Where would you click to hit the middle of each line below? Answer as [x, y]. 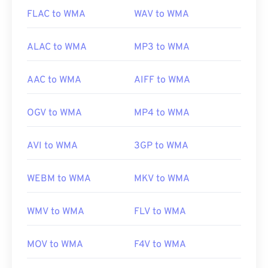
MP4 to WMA [162, 113]
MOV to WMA [55, 245]
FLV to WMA [160, 212]
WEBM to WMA [59, 179]
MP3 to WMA [162, 48]
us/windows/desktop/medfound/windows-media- [131, 8]
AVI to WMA [52, 146]
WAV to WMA [162, 15]
